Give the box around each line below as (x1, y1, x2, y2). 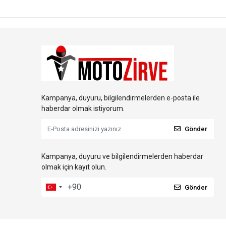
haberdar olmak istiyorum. (41, 104, 125, 112)
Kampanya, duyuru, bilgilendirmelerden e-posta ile (41, 93, 200, 102)
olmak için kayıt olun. (41, 162, 106, 171)
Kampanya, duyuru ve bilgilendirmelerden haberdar (41, 152, 203, 160)
